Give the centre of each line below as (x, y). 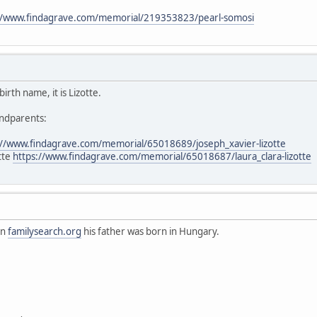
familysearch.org (45, 232)
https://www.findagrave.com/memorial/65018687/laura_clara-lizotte (162, 157)
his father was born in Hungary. (150, 232)
